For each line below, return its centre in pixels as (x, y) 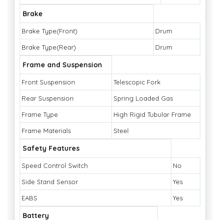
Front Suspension (48, 82)
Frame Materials (46, 131)
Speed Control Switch (55, 166)
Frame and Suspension (62, 65)
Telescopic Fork (137, 82)
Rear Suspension (48, 98)
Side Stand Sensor (50, 182)
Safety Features (51, 149)
